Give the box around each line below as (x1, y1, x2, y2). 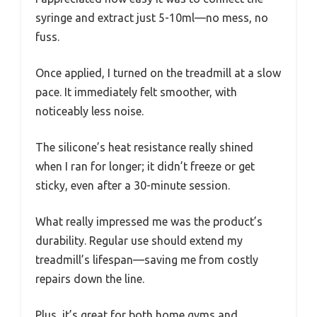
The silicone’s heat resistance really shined (35, 140, 253, 154)
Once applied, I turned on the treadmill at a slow (35, 66, 281, 79)
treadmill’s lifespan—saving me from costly (35, 253, 258, 266)
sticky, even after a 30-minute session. (35, 178, 230, 192)
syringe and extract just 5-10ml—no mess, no (35, 11, 268, 24)
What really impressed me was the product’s (35, 214, 263, 228)
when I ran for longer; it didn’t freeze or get (35, 159, 255, 173)
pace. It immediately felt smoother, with (35, 85, 237, 98)
